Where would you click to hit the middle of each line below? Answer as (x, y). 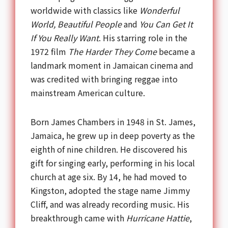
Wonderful (160, 10)
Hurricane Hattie (158, 218)
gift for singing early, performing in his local (113, 163)
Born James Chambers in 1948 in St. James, (113, 121)
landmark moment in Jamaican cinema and (112, 65)
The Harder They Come (112, 51)
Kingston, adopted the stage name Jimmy (110, 190)
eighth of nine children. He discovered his (109, 149)
